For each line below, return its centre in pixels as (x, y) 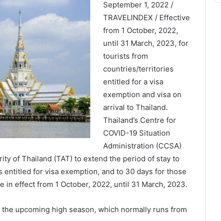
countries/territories (138, 69)
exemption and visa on (142, 94)
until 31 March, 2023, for (146, 43)
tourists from (125, 56)
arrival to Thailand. (135, 107)
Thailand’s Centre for (139, 120)
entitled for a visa (133, 82)
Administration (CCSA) (142, 146)
